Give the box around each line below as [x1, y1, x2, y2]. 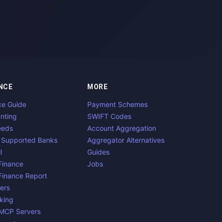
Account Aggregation [87, 124, 156, 132]
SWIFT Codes [87, 112, 131, 120]
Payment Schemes [87, 100, 148, 109]
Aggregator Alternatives [87, 136, 165, 144]
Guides [87, 148, 110, 156]
